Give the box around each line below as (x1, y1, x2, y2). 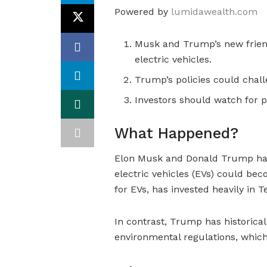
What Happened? (114, 124, 238, 142)
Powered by (114, 5, 171, 17)
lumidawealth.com (171, 5, 257, 17)
